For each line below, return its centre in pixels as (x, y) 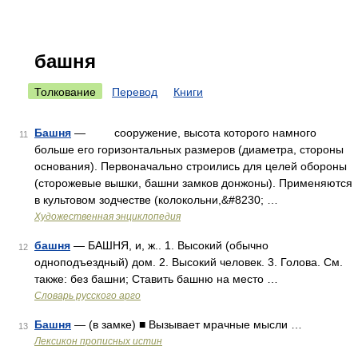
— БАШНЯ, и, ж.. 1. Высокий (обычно (169, 245)
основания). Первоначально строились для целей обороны (191, 166)
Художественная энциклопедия (107, 217)
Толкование (65, 92)
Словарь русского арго (88, 296)
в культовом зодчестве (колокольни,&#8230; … (156, 200)
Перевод (135, 92)
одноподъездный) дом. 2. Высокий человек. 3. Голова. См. (189, 262)
